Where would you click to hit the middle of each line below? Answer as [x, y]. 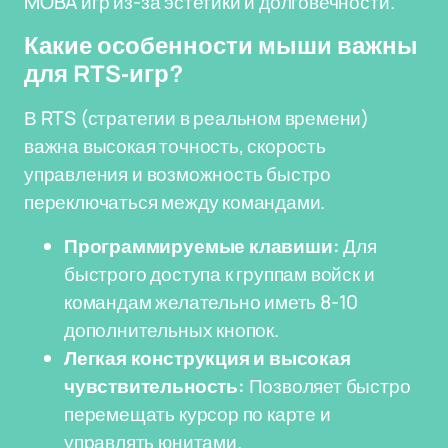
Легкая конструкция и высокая [207, 358]
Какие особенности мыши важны [221, 46]
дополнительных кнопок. [171, 330]
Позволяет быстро [327, 386]
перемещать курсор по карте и [197, 414]
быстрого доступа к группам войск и [219, 274]
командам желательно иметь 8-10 [211, 302]
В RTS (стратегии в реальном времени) [197, 118]
